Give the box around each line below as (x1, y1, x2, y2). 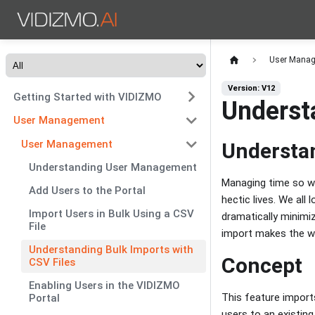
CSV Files (29, 256, 76, 269)
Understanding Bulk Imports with (29, 243, 194, 257)
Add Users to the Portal (29, 184, 146, 198)
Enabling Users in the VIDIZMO (29, 279, 181, 292)
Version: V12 (227, 83, 275, 93)
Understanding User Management (29, 161, 198, 174)
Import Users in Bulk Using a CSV (29, 207, 195, 221)
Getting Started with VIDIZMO (13, 90, 162, 103)
